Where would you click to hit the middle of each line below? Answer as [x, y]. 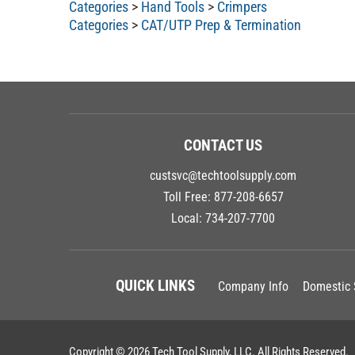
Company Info [253, 287]
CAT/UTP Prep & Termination [221, 25]
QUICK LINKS [155, 286]
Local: [188, 218]
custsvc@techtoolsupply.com [223, 175]
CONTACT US [223, 145]
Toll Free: [188, 197]
